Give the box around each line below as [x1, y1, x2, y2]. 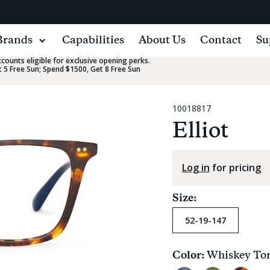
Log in [181, 161, 210, 174]
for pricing [209, 161, 261, 174]
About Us [139, 33, 186, 48]
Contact [200, 33, 242, 48]
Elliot [172, 117, 228, 146]
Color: [172, 248, 207, 263]
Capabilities [62, 33, 125, 48]
